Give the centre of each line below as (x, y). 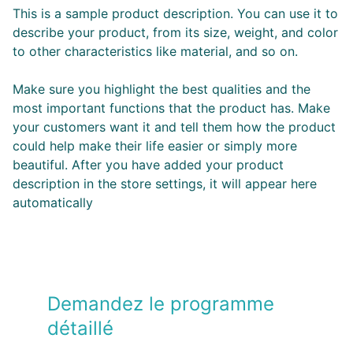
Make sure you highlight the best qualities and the (162, 89)
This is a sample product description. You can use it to (175, 13)
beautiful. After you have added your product (148, 165)
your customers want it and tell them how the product (174, 127)
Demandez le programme (163, 304)
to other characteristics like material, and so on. (155, 51)
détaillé (80, 328)
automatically (53, 203)
